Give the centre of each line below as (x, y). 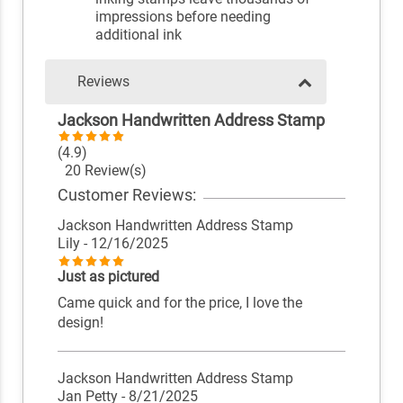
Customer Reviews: (126, 194)
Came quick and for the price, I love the (179, 303)
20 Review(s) (102, 171)
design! (80, 323)
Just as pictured (108, 277)
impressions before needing (184, 17)
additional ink (139, 35)
